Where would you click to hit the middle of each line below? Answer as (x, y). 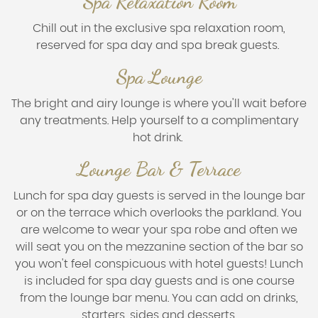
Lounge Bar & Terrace (159, 169)
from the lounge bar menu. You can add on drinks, (159, 298)
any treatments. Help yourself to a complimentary (159, 120)
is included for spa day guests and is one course (159, 281)
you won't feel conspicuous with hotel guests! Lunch (159, 264)
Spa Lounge (159, 76)
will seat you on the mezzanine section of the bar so (159, 247)
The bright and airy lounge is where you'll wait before (159, 103)
